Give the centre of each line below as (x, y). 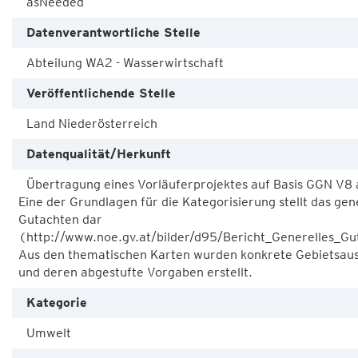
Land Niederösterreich (92, 123)
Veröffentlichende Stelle (101, 93)
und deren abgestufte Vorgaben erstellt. (135, 272)
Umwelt (49, 333)
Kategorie (57, 302)
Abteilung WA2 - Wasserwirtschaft (125, 63)
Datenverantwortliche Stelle (113, 32)
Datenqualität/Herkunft (99, 154)
